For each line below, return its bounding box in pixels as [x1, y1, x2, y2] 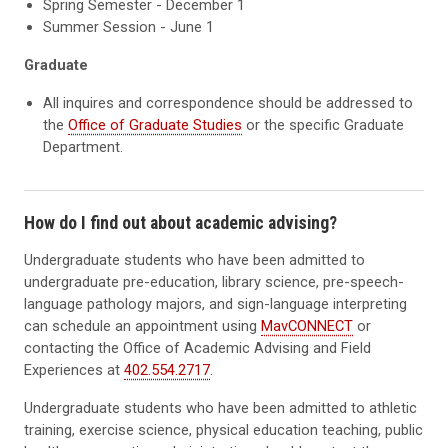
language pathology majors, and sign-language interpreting [24, 294, 407, 313]
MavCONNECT [261, 316, 353, 335]
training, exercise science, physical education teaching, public [24, 420, 423, 439]
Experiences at [24, 360, 124, 379]
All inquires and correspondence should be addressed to [43, 94, 414, 113]
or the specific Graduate [242, 116, 405, 135]
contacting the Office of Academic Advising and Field [24, 338, 371, 357]
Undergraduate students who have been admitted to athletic [24, 398, 417, 417]
